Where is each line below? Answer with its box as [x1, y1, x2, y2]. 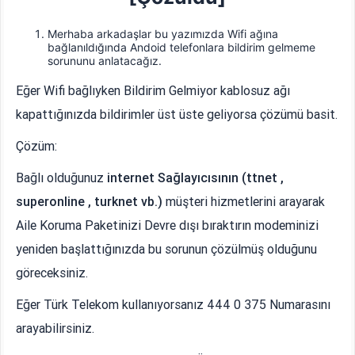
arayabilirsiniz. [16, 319, 95, 336]
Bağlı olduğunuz [16, 169, 108, 185]
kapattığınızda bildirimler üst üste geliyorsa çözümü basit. [16, 105, 338, 122]
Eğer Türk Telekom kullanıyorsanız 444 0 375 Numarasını [16, 296, 331, 312]
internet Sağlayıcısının [107, 169, 239, 185]
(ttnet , [242, 169, 284, 185]
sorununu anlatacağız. [48, 53, 162, 67]
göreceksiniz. [16, 264, 89, 281]
